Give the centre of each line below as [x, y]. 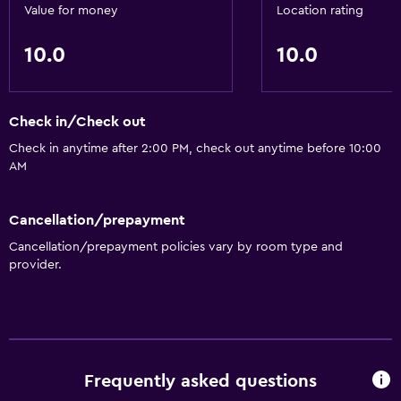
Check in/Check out [77, 122]
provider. [35, 264]
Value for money [71, 11]
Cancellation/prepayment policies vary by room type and [176, 247]
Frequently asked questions [200, 382]
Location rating [320, 11]
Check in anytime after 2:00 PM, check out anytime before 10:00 [195, 149]
